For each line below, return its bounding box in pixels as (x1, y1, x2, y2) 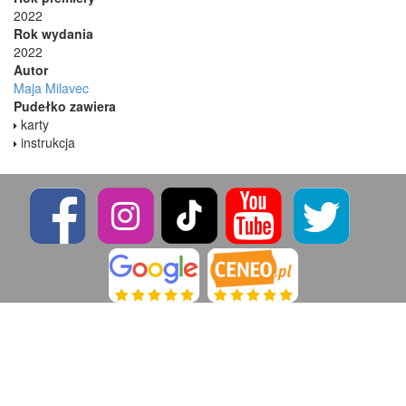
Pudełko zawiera (14, 96, 116, 115)
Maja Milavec (14, 78, 89, 97)
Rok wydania (14, 24, 93, 43)
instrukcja (17, 132, 75, 151)
